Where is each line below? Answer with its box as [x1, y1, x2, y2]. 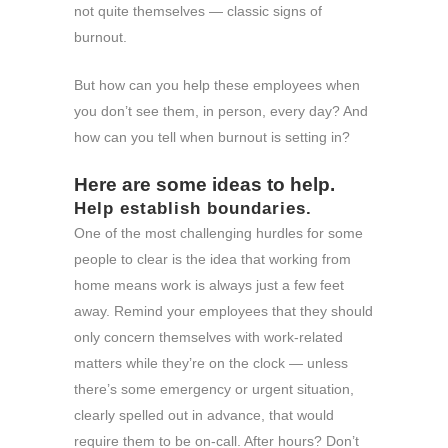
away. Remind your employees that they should [74, 302, 373, 319]
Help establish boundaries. [74, 198, 312, 218]
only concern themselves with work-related [74, 328, 343, 345]
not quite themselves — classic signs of [74, 2, 322, 19]
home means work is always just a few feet [74, 276, 344, 293]
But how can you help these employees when [74, 76, 360, 93]
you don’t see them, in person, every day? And [74, 102, 368, 119]
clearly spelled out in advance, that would [74, 406, 334, 423]
